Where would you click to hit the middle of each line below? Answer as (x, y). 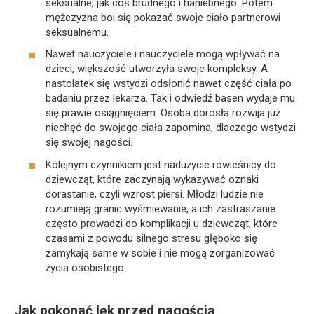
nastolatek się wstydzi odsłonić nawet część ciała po (169, 84)
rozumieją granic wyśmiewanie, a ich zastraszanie (161, 209)
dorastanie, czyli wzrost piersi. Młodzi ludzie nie (155, 194)
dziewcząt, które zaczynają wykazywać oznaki (152, 179)
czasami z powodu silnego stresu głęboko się (151, 238)
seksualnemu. (77, 32)
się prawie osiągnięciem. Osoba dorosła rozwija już (163, 113)
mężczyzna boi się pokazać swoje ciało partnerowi (163, 17)
